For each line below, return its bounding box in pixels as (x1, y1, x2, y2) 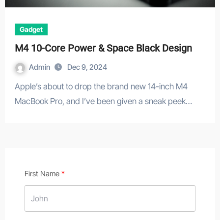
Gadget (19, 25, 43, 33)
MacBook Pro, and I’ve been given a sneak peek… (14, 96, 192, 106)
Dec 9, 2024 (67, 62, 107, 72)
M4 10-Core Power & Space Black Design (14, 42, 192, 54)
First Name (24, 169, 59, 178)
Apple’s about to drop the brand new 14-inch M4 (14, 82, 20, 91)
